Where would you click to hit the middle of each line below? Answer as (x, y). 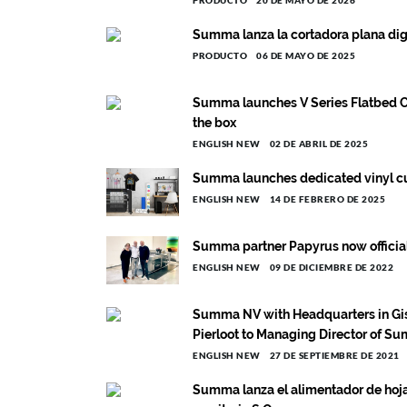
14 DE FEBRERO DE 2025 (327, 199)
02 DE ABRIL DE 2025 (318, 144)
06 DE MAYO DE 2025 (306, 55)
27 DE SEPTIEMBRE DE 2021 (334, 355)
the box (214, 123)
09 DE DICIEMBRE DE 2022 (331, 267)
